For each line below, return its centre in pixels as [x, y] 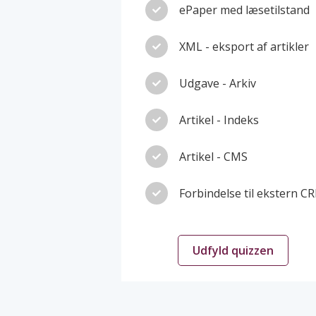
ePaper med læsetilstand [244, 10]
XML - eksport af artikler [244, 47]
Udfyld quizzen [233, 250]
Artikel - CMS [213, 157]
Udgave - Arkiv [217, 84]
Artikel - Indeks [219, 120]
